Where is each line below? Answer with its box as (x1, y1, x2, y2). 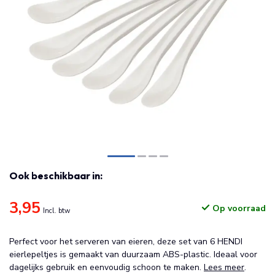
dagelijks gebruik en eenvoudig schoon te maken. (9, 261, 204, 273)
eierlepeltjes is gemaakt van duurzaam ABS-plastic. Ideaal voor (9, 249, 257, 260)
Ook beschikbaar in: (9, 169, 103, 182)
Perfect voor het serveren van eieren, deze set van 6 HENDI (9, 236, 242, 247)
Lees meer (204, 261, 244, 273)
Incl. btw (43, 206, 70, 215)
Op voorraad (210, 203, 266, 214)
